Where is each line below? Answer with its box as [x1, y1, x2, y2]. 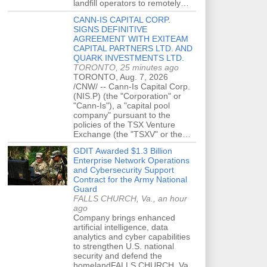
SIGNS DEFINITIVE [73, 24, 147, 34]
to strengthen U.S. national [73, 241, 174, 251]
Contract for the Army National [73, 174, 187, 184]
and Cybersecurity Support [73, 164, 174, 175]
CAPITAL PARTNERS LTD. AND [73, 43, 193, 53]
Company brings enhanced [73, 212, 175, 222]
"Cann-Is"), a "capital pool [73, 100, 170, 110]
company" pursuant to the [73, 110, 170, 120]
